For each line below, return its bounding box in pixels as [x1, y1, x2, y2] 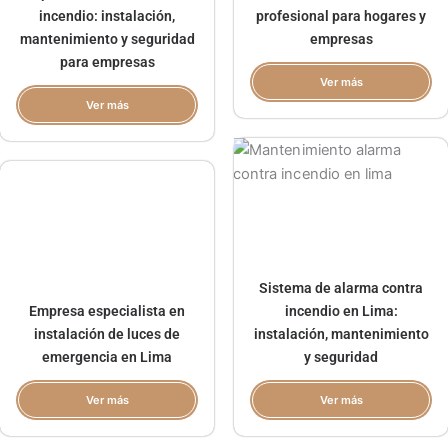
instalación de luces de [34, 325, 180, 342]
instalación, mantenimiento [253, 325, 429, 342]
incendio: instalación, [39, 7, 175, 24]
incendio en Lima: [284, 302, 398, 319]
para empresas [59, 53, 155, 70]
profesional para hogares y [256, 7, 426, 24]
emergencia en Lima [42, 348, 172, 365]
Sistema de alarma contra [259, 279, 423, 296]
